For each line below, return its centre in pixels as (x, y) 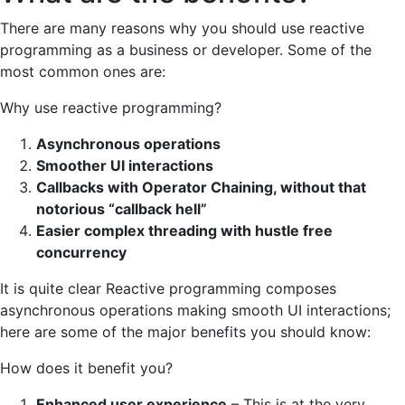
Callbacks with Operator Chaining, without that (201, 187)
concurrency (81, 252)
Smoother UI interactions (125, 165)
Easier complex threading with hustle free (184, 230)
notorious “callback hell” (122, 208)
